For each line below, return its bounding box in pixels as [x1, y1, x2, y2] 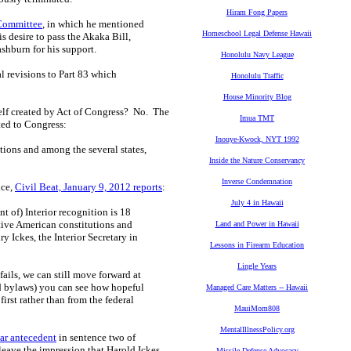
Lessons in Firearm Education [210, 241, 304, 249]
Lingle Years [237, 262, 277, 270]
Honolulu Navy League [220, 50, 294, 59]
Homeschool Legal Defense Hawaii [202, 29, 312, 38]
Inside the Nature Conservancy [209, 156, 305, 165]
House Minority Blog [223, 92, 291, 101]
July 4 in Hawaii [230, 198, 284, 207]
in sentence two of [56, 331, 136, 343]
